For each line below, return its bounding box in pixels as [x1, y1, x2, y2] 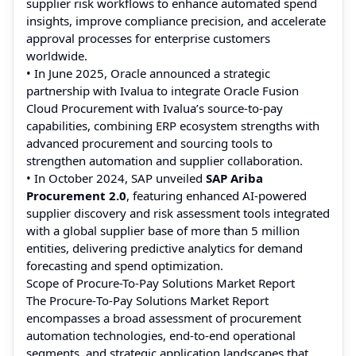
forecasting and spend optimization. [26, 257, 226, 273]
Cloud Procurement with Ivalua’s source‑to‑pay [26, 99, 283, 116]
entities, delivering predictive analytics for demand [26, 239, 303, 256]
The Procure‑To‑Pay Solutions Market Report [26, 292, 269, 308]
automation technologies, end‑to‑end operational [26, 327, 296, 343]
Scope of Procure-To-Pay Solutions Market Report [26, 274, 295, 291]
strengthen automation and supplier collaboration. [26, 152, 306, 168]
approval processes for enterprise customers [26, 29, 270, 46]
